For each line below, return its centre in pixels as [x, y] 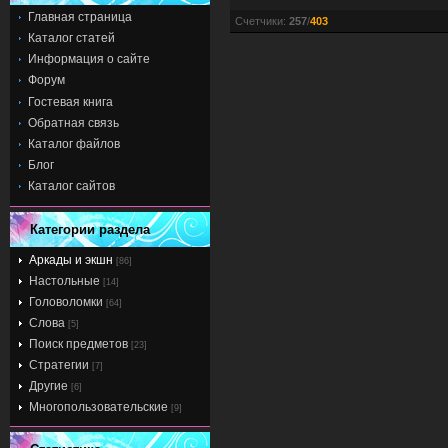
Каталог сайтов [71, 186]
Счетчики [259, 21]
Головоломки [66, 301]
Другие [48, 385]
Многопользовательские [98, 406]
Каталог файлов [74, 143]
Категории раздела [90, 229]
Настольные [64, 280]
